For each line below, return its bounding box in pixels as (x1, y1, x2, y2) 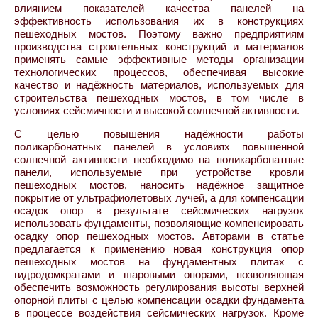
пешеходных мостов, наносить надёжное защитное (14, 179, 304, 191)
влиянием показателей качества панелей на (14, 2, 304, 14)
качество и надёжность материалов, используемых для (14, 79, 304, 91)
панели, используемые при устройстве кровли (14, 166, 304, 178)
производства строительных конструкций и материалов (14, 40, 304, 53)
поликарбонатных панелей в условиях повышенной (14, 141, 304, 153)
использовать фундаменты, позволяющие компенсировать (14, 217, 304, 229)
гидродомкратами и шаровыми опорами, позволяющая (14, 268, 304, 280)
